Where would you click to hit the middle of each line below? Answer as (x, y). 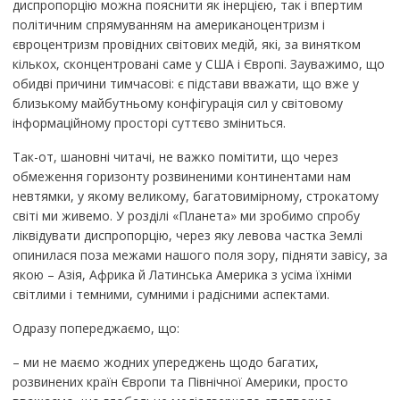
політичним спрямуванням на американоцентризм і (168, 24)
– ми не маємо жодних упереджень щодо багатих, (165, 362)
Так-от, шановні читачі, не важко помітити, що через (175, 156)
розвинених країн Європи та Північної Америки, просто (180, 381)
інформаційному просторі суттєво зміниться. (149, 122)
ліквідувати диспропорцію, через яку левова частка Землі (187, 235)
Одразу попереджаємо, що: (96, 328)
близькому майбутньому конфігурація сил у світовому (177, 103)
